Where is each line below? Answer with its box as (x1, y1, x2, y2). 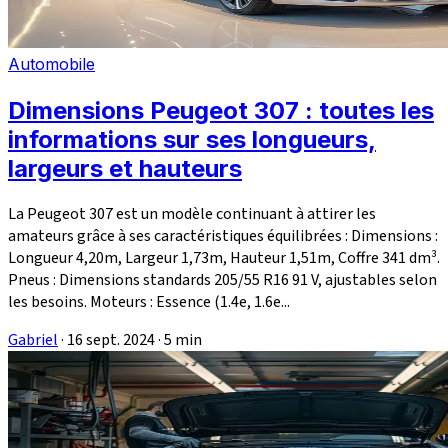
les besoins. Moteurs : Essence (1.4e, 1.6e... (8, 290, 290, 313)
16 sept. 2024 (67, 328, 155, 351)
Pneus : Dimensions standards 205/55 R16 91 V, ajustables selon (8, 268, 437, 291)
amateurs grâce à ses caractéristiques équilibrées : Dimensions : (8, 224, 438, 247)
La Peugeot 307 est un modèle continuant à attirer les (8, 202, 376, 225)
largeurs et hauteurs (8, 153, 242, 183)
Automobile (8, 53, 95, 74)
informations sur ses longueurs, (8, 124, 376, 154)
